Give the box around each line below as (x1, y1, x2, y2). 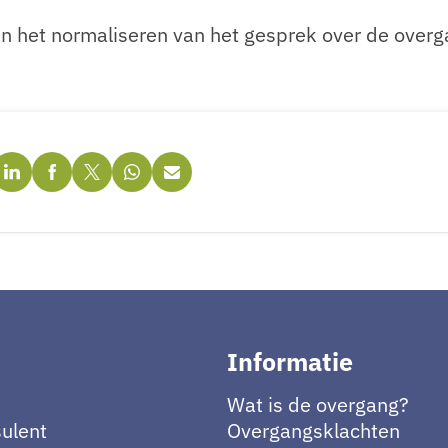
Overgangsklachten (227, 416, 401, 444)
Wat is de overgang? (227, 390, 410, 418)
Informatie (227, 344, 354, 378)
